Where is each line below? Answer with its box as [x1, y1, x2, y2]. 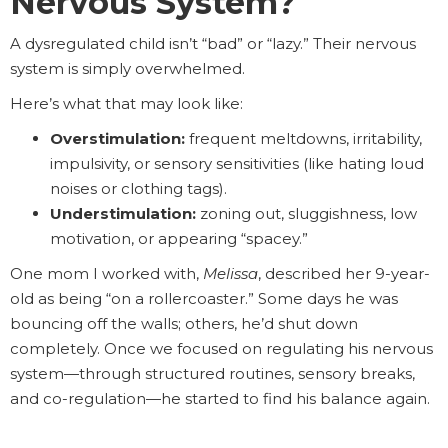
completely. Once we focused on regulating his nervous [10, 339, 433, 359]
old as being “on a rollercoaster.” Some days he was [10, 289, 398, 309]
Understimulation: [50, 204, 196, 224]
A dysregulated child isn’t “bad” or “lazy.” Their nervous [10, 34, 416, 54]
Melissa [203, 264, 258, 284]
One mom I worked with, [10, 264, 203, 284]
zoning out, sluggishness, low [196, 204, 417, 224]
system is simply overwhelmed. [10, 59, 245, 79]
